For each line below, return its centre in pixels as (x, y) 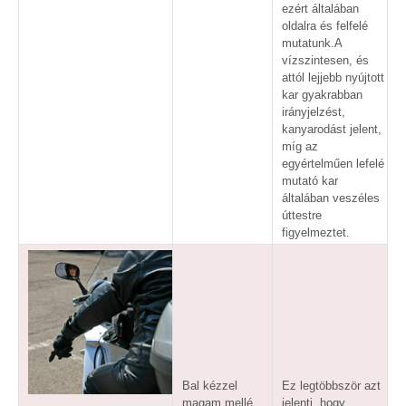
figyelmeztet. (316, 232)
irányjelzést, (314, 111)
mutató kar (310, 180)
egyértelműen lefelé (333, 163)
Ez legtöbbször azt (331, 385)
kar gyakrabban (322, 94)
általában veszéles (331, 198)
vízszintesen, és (325, 60)
